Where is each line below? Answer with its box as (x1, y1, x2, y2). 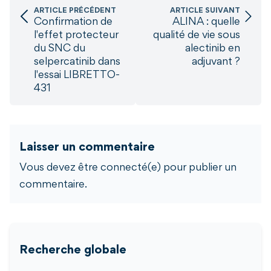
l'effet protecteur (34, 31, 119, 41)
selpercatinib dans (34, 57, 120, 68)
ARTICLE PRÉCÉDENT (34, 8, 116, 15)
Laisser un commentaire (19, 142, 155, 154)
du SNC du (34, 44, 85, 54)
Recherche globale (19, 245, 126, 256)
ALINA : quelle (172, 18, 240, 28)
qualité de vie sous (152, 31, 240, 41)
